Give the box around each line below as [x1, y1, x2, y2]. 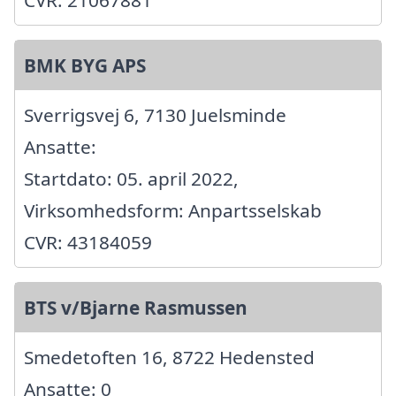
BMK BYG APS [24, 53, 146, 79]
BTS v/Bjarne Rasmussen [24, 295, 247, 321]
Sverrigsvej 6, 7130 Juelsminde [24, 103, 286, 128]
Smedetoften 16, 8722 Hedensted [24, 345, 315, 370]
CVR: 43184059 [24, 230, 152, 255]
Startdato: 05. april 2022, [24, 166, 239, 192]
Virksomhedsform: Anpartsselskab [24, 198, 322, 224]
